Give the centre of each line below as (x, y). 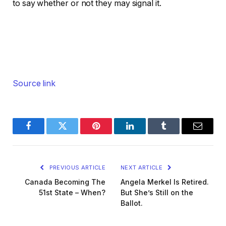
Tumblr (176, 133)
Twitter (75, 133)
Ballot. (132, 203)
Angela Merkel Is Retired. (165, 182)
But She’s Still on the (157, 193)
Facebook (45, 133)
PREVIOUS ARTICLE (76, 168)
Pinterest (111, 133)
